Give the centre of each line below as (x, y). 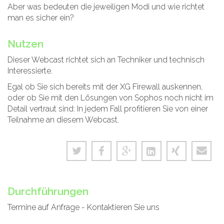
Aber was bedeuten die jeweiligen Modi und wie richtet (106, 7)
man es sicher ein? (41, 18)
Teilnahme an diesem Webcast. (63, 120)
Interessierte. (30, 71)
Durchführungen (48, 191)
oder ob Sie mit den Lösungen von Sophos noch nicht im (110, 98)
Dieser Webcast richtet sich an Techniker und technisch (106, 60)
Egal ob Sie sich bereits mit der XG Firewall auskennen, (105, 87)
